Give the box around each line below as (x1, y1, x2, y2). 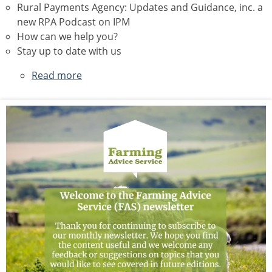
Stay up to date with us (17, 44, 121, 58)
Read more (32, 69, 82, 82)
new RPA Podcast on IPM (17, 15, 130, 29)
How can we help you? (17, 30, 118, 43)
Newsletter (82, 112, 132, 126)
